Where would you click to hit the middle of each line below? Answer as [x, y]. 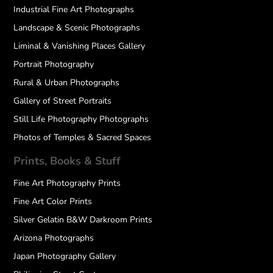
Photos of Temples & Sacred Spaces [83, 137]
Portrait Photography [54, 64]
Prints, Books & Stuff [67, 161]
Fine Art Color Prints [53, 201]
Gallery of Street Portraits [63, 101]
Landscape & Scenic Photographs [77, 28]
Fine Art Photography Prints [67, 183]
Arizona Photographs [54, 238]
